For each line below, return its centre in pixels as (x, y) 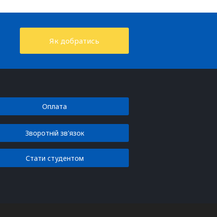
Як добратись (74, 41)
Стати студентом (54, 158)
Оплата (55, 107)
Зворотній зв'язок (54, 133)
